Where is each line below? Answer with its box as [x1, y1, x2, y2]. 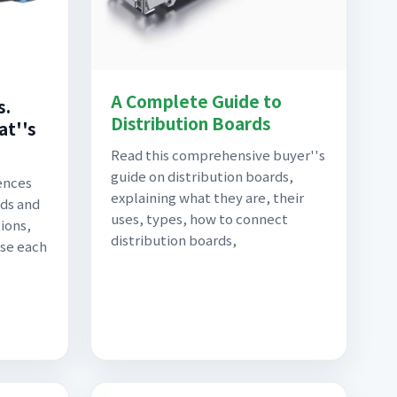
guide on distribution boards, [111, 166, 293, 185]
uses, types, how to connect [111, 208, 288, 228]
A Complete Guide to [111, 88, 282, 113]
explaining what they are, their [111, 187, 304, 206]
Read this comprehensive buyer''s [111, 144, 325, 164]
